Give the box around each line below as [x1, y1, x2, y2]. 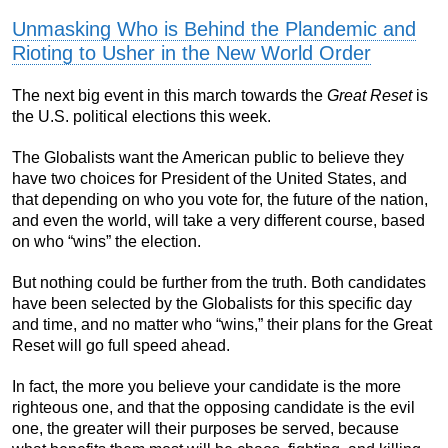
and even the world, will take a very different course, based [12, 211, 425, 229]
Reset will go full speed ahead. [12, 336, 230, 354]
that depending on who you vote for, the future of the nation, [12, 190, 428, 208]
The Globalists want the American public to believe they [12, 148, 404, 166]
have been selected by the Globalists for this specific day [12, 294, 412, 312]
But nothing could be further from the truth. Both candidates [12, 273, 426, 291]
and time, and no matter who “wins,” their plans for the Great [12, 315, 432, 333]
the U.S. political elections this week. [12, 107, 271, 125]
